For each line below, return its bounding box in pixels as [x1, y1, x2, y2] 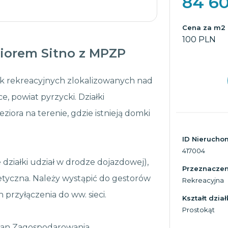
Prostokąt [182, 206, 215, 214]
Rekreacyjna [182, 176, 224, 184]
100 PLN [182, 35, 216, 44]
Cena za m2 [182, 23, 225, 32]
